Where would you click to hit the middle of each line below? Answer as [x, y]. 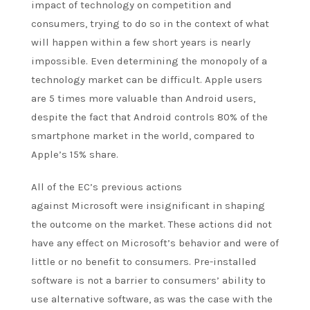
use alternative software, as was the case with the [152, 299]
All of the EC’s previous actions [107, 186]
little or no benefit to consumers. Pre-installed [144, 261]
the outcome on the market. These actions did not [152, 224]
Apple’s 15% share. [75, 154]
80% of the [241, 117]
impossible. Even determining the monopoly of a [149, 61]
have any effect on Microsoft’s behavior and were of [155, 243]
